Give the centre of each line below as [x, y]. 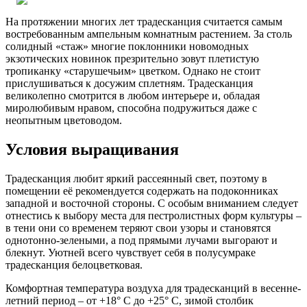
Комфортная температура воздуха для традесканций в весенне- [153, 288]
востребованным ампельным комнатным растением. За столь [149, 34]
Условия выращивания [92, 149]
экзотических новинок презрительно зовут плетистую [132, 58]
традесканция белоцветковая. [74, 265]
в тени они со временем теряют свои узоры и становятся [138, 228]
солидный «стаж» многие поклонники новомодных [127, 46]
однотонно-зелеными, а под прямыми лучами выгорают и [142, 240]
